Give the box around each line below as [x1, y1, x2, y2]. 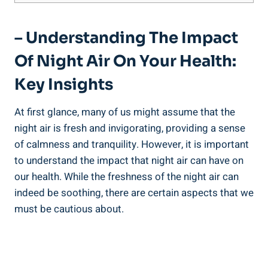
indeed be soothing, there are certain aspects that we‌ [14, 185, 254, 200]
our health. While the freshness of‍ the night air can [14, 169, 239, 184]
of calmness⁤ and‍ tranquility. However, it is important [14, 136, 249, 152]
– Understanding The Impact [14, 28, 238, 48]
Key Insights [14, 74, 113, 95]
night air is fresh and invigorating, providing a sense [14, 120, 245, 136]
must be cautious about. [14, 201, 124, 217]
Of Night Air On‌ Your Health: [14, 51, 236, 71]
